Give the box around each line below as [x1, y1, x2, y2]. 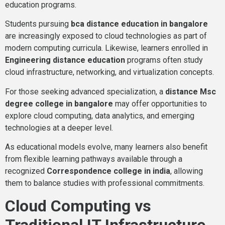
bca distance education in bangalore [71, 19, 208, 29]
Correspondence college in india [47, 166, 170, 176]
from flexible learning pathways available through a [5, 154, 182, 164]
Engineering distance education [5, 55, 125, 65]
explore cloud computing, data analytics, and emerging [5, 110, 194, 121]
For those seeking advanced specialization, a [5, 86, 165, 96]
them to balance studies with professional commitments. [5, 178, 204, 188]
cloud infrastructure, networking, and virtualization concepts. [5, 67, 214, 77]
